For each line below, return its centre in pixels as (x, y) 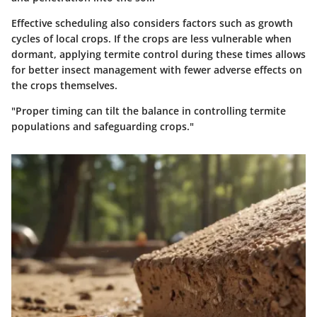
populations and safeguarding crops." (103, 127)
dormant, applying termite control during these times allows (158, 54)
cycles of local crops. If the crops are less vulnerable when (151, 39)
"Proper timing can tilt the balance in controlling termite (149, 111)
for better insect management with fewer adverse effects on (157, 70)
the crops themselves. (64, 86)
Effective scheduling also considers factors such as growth (152, 23)
